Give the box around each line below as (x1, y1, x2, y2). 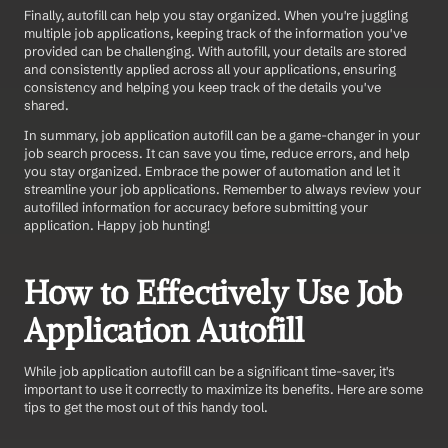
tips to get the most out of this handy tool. (24, 398, 268, 415)
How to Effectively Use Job (24, 272, 402, 313)
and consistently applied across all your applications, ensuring (24, 60, 396, 77)
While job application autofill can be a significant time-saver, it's (24, 362, 395, 379)
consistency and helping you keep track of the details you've (24, 78, 381, 95)
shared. (24, 96, 69, 113)
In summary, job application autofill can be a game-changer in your (24, 126, 420, 143)
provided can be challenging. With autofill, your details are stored (24, 42, 407, 59)
